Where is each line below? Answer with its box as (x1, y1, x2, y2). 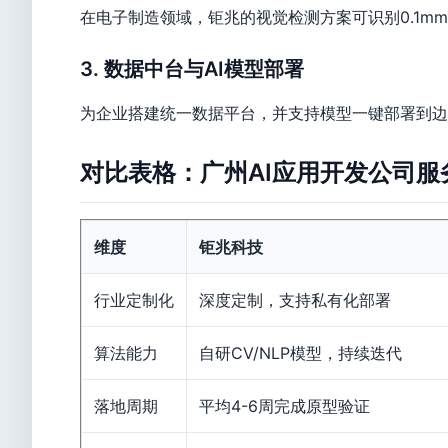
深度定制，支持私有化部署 (199, 290, 391, 310)
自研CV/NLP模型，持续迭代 (199, 343, 402, 363)
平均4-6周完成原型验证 (199, 396, 370, 416)
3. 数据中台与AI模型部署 (80, 57, 304, 81)
